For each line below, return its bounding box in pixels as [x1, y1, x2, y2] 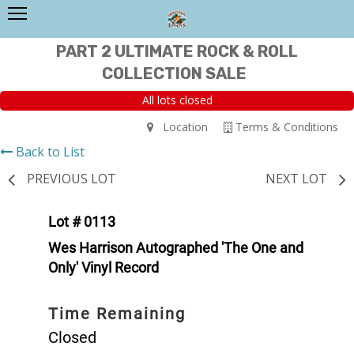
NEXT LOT [265, 169, 327, 187]
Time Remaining [48, 303, 186, 323]
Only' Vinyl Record [48, 258, 159, 276]
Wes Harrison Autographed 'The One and [48, 239, 303, 256]
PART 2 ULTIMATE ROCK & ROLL [56, 42, 298, 61]
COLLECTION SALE [101, 64, 250, 83]
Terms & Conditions [232, 119, 338, 134]
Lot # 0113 [48, 213, 115, 230]
